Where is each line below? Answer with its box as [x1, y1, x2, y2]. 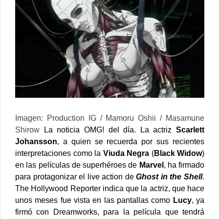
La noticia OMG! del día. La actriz [44, 125, 176, 134]
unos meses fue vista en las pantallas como [15, 196, 173, 204]
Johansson [15, 137, 57, 146]
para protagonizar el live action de [15, 172, 136, 181]
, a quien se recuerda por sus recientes [57, 137, 204, 146]
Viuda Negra [103, 149, 149, 157]
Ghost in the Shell [136, 172, 203, 181]
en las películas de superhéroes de [15, 160, 139, 169]
